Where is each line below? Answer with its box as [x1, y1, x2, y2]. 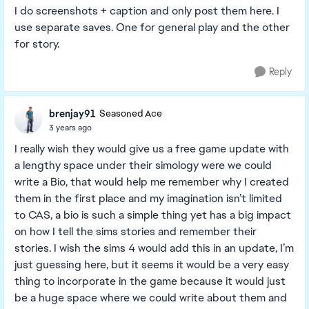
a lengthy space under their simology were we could [14, 158, 272, 172]
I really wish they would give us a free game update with [14, 141, 289, 156]
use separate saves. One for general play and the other [14, 20, 290, 34]
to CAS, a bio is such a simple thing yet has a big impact [14, 208, 291, 222]
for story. [14, 37, 59, 51]
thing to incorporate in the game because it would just [14, 274, 286, 288]
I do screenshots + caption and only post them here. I [14, 3, 279, 18]
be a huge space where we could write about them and [14, 290, 287, 305]
